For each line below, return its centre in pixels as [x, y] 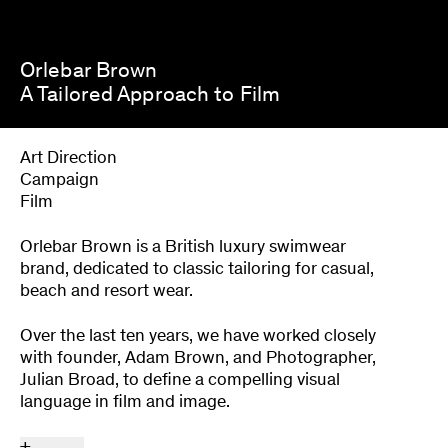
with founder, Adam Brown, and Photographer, [198, 358]
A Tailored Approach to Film [150, 96]
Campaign [59, 181]
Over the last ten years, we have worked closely [198, 336]
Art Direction [68, 159]
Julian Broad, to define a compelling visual [180, 380]
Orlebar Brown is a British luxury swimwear [183, 247]
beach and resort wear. [106, 291]
